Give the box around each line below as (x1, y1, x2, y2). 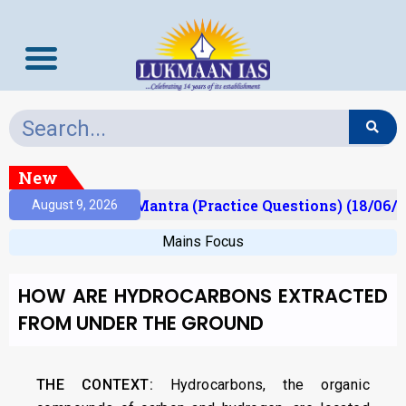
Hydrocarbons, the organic (153, 376, 370, 393)
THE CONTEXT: (36, 376, 153, 393)
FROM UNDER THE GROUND (18, 310, 264, 336)
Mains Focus (162, 233, 244, 250)
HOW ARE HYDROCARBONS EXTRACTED (18, 283, 388, 309)
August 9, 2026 (32, 197, 118, 212)
